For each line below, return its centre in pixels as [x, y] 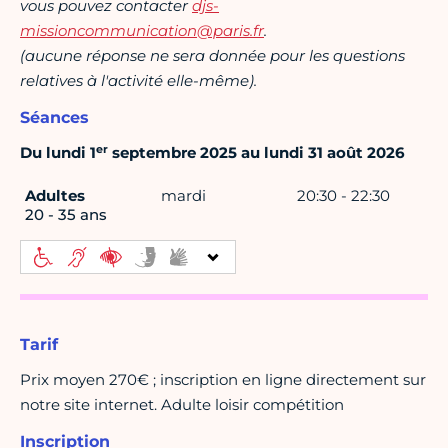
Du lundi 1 [58, 153]
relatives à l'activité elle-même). [138, 81]
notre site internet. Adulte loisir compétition [182, 405]
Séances [54, 118]
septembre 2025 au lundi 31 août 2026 [256, 153]
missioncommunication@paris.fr [142, 31]
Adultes [55, 196]
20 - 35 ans [66, 215]
